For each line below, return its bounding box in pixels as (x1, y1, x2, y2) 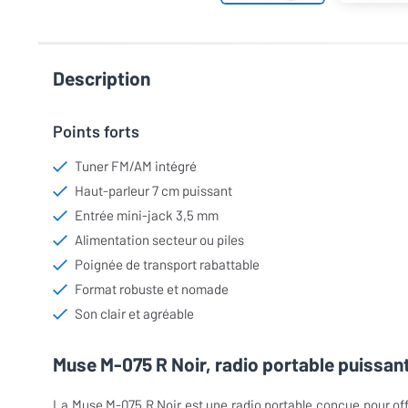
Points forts (53, 121, 139, 142)
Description (53, 66, 150, 90)
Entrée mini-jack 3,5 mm (75, 207, 219, 224)
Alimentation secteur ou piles (75, 231, 244, 249)
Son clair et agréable (75, 305, 194, 322)
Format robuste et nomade (75, 280, 229, 298)
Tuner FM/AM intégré (75, 158, 197, 175)
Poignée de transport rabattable (75, 256, 260, 273)
